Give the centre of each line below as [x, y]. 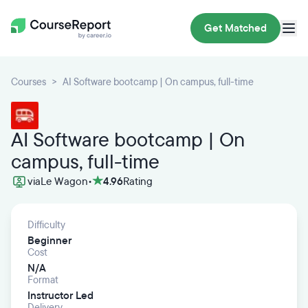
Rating [138, 181]
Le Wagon [64, 181]
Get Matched [235, 28]
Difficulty [46, 225]
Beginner [49, 241]
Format [43, 280]
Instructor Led [60, 296]
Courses [29, 82]
